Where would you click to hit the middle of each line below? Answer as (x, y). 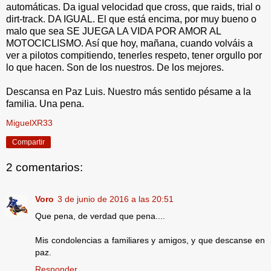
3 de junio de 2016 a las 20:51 (116, 199)
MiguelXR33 (29, 122)
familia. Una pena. (47, 103)
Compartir (28, 142)
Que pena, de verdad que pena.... (100, 216)
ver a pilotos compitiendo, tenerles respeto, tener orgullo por (134, 55)
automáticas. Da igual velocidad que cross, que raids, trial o (133, 7)
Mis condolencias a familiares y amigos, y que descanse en (150, 240)
